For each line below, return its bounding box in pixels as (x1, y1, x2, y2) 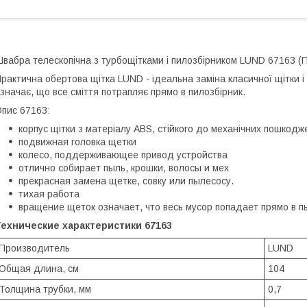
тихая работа (19, 188, 79, 199)
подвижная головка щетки (19, 136, 136, 147)
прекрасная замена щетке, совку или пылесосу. (19, 175, 234, 186)
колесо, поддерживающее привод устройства (19, 149, 228, 160)
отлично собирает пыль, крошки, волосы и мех (19, 162, 229, 173)
